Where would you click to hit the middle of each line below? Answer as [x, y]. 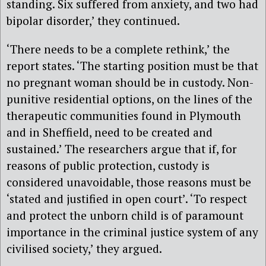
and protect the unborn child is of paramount [125, 215]
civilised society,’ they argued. [84, 248]
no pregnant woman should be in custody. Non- [130, 82]
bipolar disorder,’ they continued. [93, 21]
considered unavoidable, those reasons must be [129, 182]
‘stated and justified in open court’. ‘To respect [127, 198]
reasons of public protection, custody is [108, 165]
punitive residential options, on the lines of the [129, 99]
